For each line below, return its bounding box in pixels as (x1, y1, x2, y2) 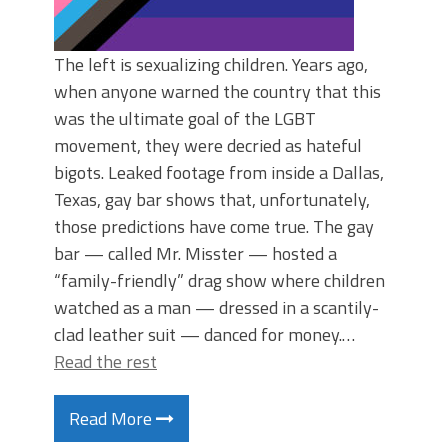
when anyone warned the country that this (54, 78, 381, 105)
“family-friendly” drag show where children (54, 267, 385, 294)
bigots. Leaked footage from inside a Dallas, (54, 159, 384, 186)
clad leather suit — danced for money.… (54, 321, 355, 348)
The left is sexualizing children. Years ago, (54, 51, 368, 78)
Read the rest (54, 348, 157, 375)
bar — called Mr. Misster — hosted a (54, 240, 337, 267)
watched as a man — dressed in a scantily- (54, 294, 379, 321)
